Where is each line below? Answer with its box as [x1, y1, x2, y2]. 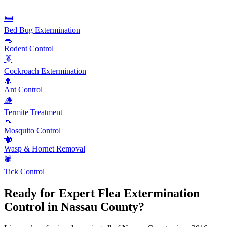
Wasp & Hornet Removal [4, 144, 85, 154]
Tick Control [4, 167, 45, 176]
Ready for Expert [4, 186, 98, 200]
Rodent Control [4, 44, 54, 53]
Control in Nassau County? [4, 200, 144, 214]
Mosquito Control [4, 126, 61, 135]
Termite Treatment [4, 108, 62, 117]
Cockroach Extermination [4, 67, 86, 76]
